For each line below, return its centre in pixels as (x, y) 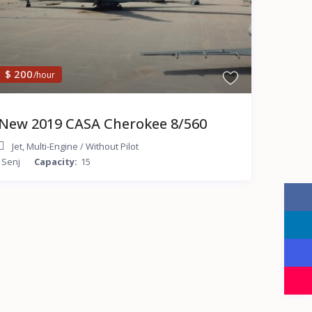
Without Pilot (112, 146)
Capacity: (55, 161)
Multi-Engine (52, 146)
